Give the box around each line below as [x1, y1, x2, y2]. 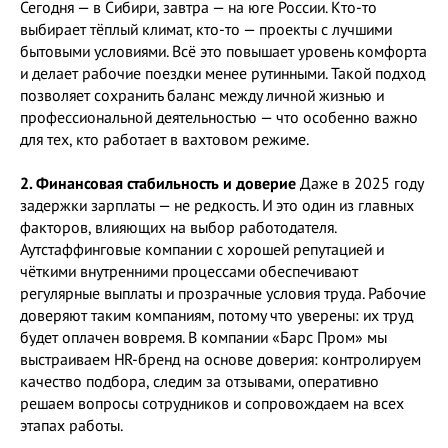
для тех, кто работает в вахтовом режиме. [20, 129, 309, 149]
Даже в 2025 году [296, 173, 423, 193]
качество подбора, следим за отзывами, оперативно [20, 371, 379, 391]
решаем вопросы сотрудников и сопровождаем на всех [20, 393, 404, 413]
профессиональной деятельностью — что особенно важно [20, 107, 418, 127]
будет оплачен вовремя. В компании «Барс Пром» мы [20, 327, 387, 347]
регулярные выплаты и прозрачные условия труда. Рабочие [20, 283, 426, 303]
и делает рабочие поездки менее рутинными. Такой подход [20, 63, 425, 83]
